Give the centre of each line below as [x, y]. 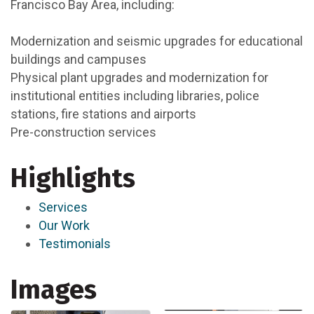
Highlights [73, 178]
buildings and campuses [78, 59]
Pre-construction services [83, 132]
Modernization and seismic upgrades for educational [157, 41]
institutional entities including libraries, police [135, 95]
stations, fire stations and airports [103, 114]
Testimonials [75, 243]
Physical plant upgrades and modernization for [139, 77]
